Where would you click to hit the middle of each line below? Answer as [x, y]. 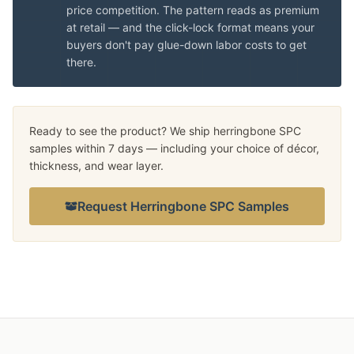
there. [81, 62]
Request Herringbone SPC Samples [183, 206]
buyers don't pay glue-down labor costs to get [186, 45]
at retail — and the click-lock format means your [190, 27]
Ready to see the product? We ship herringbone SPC [165, 131]
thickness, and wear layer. [96, 166]
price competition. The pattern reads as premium [193, 10]
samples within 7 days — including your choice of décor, [174, 148]
